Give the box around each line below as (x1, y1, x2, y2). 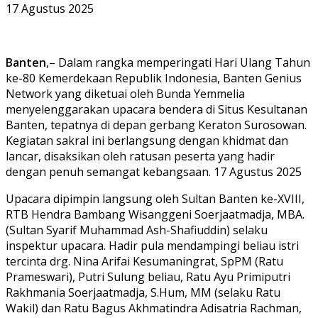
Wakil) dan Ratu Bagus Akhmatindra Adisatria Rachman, (6, 300, 302, 316)
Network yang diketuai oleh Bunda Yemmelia (6, 85, 245, 102)
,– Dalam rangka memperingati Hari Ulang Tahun (46, 54, 310, 70)
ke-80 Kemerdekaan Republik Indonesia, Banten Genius (6, 70, 302, 86)
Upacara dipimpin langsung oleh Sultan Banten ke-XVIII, (6, 190, 305, 207)
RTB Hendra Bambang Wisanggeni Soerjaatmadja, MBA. (6, 206, 305, 222)
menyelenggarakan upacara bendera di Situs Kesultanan (6, 101, 307, 117)
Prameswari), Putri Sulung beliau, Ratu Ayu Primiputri (6, 268, 290, 285)
